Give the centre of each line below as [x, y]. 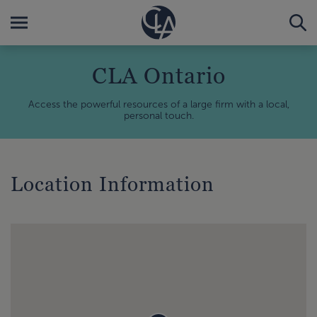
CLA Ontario [158, 75]
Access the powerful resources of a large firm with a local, [158, 104]
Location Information [113, 184]
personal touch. [158, 116]
